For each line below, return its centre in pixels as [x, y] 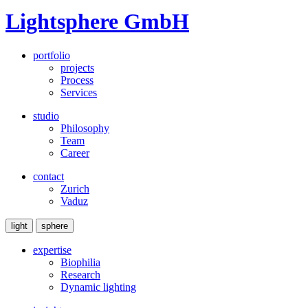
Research [80, 274]
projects [77, 67]
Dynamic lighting [98, 287]
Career [75, 153]
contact [48, 176]
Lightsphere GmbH [97, 22]
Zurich [75, 188]
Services [79, 92]
